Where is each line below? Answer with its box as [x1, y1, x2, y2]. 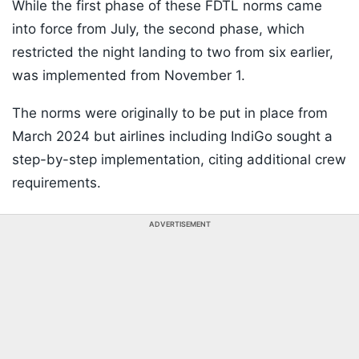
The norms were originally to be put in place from [12, 105, 328, 122]
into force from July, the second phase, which [12, 21, 305, 38]
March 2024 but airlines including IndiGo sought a [12, 128, 333, 145]
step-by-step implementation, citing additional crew [12, 151, 346, 168]
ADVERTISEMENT [148, 220, 211, 229]
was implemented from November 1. [12, 67, 245, 84]
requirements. [12, 175, 101, 192]
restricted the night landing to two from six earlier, [12, 44, 333, 61]
